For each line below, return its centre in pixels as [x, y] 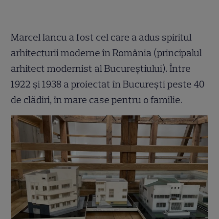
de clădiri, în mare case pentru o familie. [97, 100]
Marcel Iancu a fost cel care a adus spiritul [101, 37]
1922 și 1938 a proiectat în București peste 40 [108, 84]
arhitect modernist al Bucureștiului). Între [101, 69]
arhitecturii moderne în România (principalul [107, 53]
